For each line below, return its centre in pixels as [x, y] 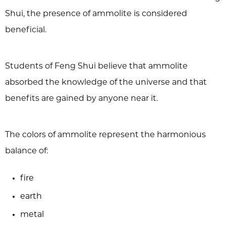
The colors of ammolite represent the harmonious [105, 135]
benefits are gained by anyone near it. [81, 99]
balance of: [26, 152]
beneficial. [26, 31]
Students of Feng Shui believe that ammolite [96, 67]
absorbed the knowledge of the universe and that [106, 83]
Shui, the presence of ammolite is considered [96, 14]
